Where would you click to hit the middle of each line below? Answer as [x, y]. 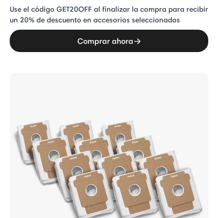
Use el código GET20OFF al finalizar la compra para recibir [109, 9]
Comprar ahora [105, 41]
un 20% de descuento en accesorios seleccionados [95, 20]
